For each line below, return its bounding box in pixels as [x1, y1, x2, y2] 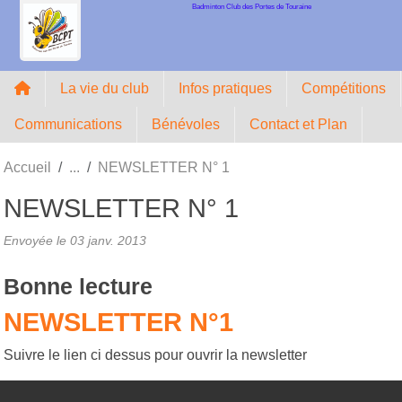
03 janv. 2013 [70, 232, 146, 248]
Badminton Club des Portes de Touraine [191, 2, 311, 11]
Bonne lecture [4, 273, 153, 299]
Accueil [4, 159, 51, 175]
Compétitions [301, 80, 386, 96]
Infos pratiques [179, 80, 272, 96]
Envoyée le [4, 232, 70, 248]
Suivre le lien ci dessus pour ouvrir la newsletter [4, 346, 307, 363]
